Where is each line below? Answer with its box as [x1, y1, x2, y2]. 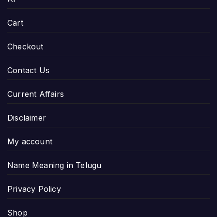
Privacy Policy [7, 184, 61, 194]
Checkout [7, 41, 44, 51]
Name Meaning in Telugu [7, 160, 102, 170]
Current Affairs [7, 89, 64, 99]
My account [7, 136, 52, 146]
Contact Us [7, 65, 49, 75]
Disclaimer [7, 112, 46, 123]
